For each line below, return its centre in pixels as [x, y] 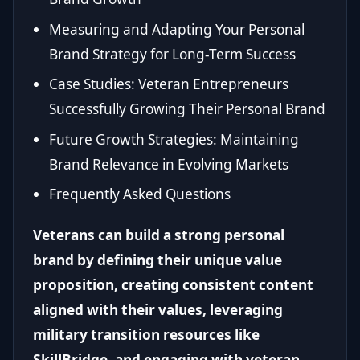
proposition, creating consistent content [173, 284]
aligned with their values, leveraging [158, 309]
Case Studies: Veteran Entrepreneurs [169, 84]
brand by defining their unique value [157, 260]
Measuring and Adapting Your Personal [177, 29]
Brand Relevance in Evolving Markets [169, 164]
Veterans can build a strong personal [159, 235]
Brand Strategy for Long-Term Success [172, 54]
